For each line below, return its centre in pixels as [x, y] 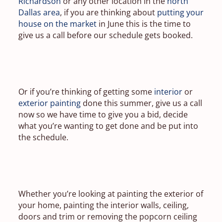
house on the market [57, 24]
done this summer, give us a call [141, 103]
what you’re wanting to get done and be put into [108, 126]
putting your [180, 12]
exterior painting [49, 103]
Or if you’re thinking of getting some [86, 91]
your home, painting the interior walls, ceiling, [103, 205]
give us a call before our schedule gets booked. [105, 35]
